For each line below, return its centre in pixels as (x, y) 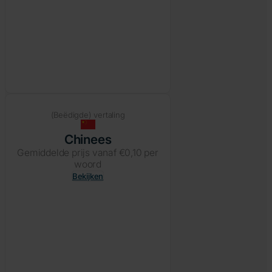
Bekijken (88, 176)
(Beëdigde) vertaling (88, 114)
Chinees (88, 139)
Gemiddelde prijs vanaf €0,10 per (88, 152)
